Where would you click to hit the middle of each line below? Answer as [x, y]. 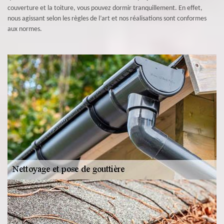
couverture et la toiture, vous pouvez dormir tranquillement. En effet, [105, 8]
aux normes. [25, 29]
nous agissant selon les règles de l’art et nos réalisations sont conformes [107, 19]
